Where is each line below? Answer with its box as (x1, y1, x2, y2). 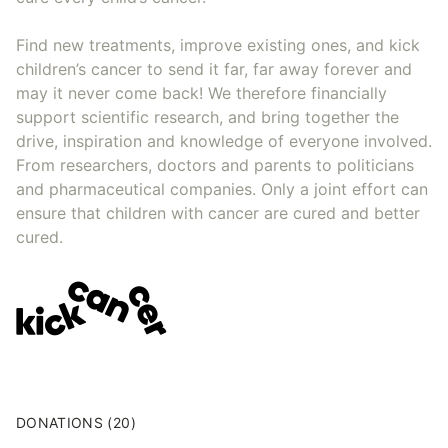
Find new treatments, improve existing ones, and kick (16, 34, 420, 55)
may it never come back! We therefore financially (16, 82, 387, 103)
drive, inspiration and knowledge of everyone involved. (16, 130, 432, 151)
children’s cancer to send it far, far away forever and (16, 58, 412, 79)
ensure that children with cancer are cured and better (16, 202, 420, 223)
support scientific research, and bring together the (16, 106, 399, 127)
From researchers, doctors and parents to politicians (16, 154, 414, 175)
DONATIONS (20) (16, 413, 136, 431)
